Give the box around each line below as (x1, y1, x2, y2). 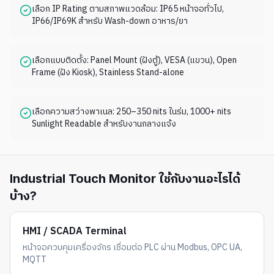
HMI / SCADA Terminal (23, 223, 127, 240)
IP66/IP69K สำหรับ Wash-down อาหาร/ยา (32, 14, 188, 28)
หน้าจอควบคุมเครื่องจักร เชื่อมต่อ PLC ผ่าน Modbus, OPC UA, (23, 240, 242, 254)
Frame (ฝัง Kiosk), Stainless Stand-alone (32, 65, 184, 80)
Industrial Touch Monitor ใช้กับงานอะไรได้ (10, 171, 240, 186)
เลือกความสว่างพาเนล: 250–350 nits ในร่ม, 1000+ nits (32, 105, 231, 119)
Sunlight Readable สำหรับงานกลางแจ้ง (32, 117, 176, 131)
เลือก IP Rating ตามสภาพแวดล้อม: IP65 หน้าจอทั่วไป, (32, 2, 224, 16)
